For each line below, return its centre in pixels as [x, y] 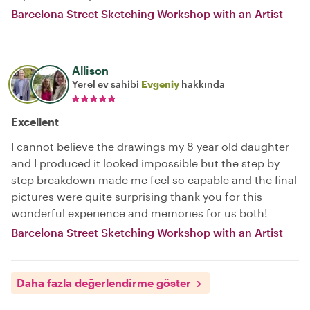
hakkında [202, 84]
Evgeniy [160, 84]
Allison [90, 70]
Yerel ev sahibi [107, 84]
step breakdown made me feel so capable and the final [154, 180]
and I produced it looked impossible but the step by [145, 163]
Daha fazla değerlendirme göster [104, 283]
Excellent [35, 121]
